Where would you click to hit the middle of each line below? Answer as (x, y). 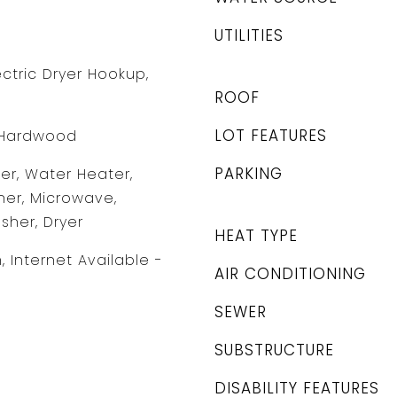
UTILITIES (249, 35)
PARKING (249, 174)
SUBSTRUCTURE (274, 350)
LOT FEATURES (271, 136)
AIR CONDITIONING (290, 274)
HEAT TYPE (256, 236)
